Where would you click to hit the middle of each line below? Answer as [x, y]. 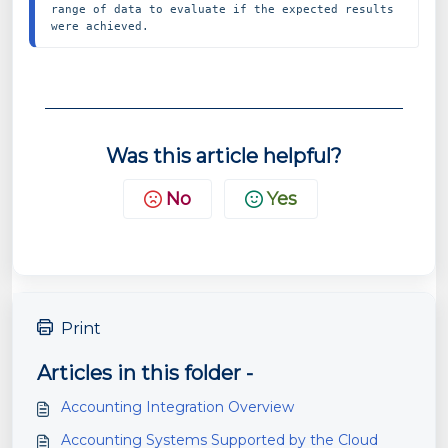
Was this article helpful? [224, 156]
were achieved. [100, 26]
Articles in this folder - [145, 373]
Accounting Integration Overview [177, 407]
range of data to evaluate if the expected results [222, 9]
